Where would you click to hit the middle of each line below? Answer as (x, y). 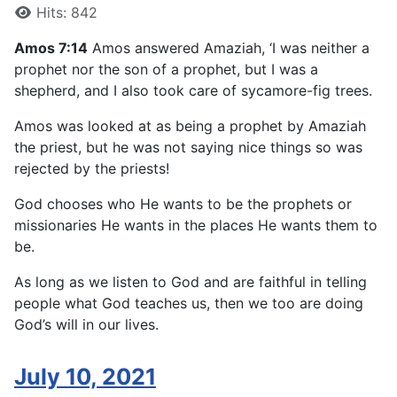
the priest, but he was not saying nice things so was (188, 148)
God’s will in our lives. (86, 325)
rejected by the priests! (92, 169)
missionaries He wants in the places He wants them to (196, 226)
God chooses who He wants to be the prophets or (183, 204)
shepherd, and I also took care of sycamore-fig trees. (193, 91)
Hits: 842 (67, 13)
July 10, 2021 (85, 377)
